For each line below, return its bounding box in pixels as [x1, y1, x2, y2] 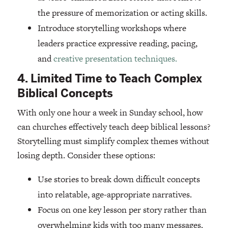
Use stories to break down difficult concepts [37, 173, 200, 186]
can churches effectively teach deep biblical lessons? [17, 121, 210, 133]
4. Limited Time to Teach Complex [17, 72, 202, 86]
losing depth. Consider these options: [17, 149, 155, 162]
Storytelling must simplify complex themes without [17, 135, 209, 148]
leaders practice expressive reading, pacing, [37, 37, 197, 50]
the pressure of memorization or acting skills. [37, 7, 207, 19]
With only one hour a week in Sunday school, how [17, 106, 203, 119]
